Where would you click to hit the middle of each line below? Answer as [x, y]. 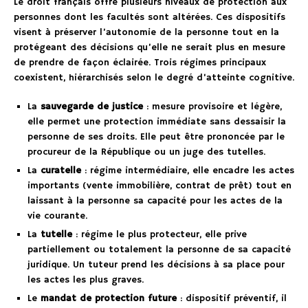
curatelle [61, 171]
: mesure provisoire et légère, [212, 107]
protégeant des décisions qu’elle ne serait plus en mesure [150, 48]
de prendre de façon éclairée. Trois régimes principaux [140, 63]
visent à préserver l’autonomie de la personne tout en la [146, 33]
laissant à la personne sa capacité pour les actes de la [155, 201]
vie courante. [57, 216]
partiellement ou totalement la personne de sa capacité [159, 250]
